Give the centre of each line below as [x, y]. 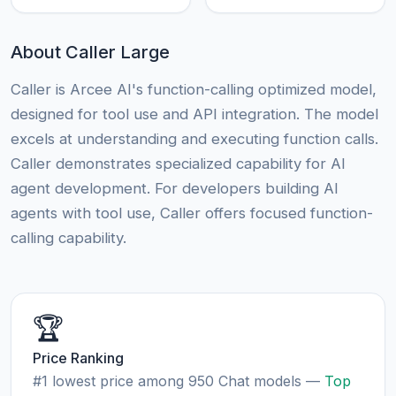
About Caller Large [90, 53]
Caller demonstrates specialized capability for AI [178, 164]
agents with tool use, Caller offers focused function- [192, 213]
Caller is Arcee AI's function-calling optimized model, [194, 90]
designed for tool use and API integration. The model [194, 114]
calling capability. [69, 238]
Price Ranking [78, 358]
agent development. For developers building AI [175, 189]
